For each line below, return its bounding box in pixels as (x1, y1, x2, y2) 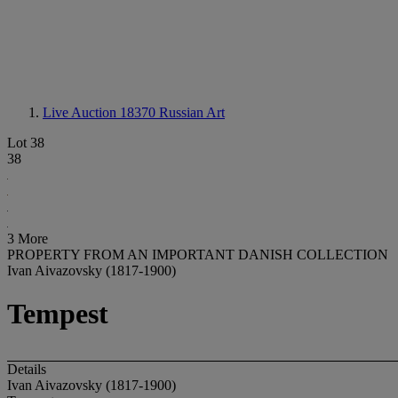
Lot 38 (7, 135, 44, 150)
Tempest (7, 298, 108, 330)
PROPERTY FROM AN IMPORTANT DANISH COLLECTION (7, 247, 388, 262)
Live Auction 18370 (43, 105, 159, 120)
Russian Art (159, 105, 225, 120)
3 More (7, 231, 48, 246)
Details (7, 361, 46, 377)
